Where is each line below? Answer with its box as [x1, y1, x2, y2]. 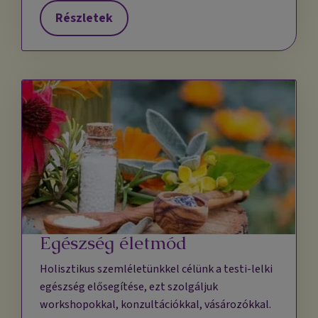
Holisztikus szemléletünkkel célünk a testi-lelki [40, 261, 273, 278]
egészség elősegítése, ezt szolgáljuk [40, 279, 219, 295]
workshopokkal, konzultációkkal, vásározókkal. [40, 297, 272, 313]
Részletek [55, 9, 114, 28]
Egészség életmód [40, 231, 187, 256]
